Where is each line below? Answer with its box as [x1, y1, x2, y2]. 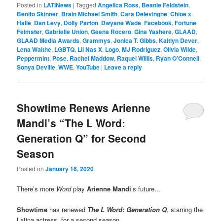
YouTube [76, 62, 100, 72]
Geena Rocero [91, 27, 132, 36]
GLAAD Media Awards [17, 36, 80, 45]
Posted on [17, 164, 46, 173]
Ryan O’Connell [156, 53, 200, 63]
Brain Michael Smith [61, 9, 118, 18]
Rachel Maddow [70, 53, 114, 63]
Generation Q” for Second [17, 130, 147, 146]
